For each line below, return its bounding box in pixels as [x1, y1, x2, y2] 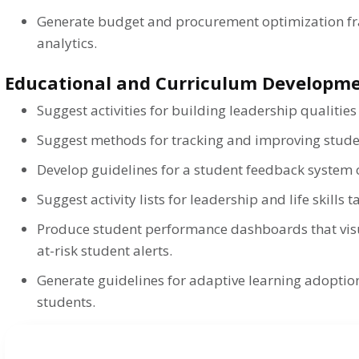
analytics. [37, 33, 97, 52]
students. [37, 292, 95, 311]
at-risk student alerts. [37, 240, 172, 260]
